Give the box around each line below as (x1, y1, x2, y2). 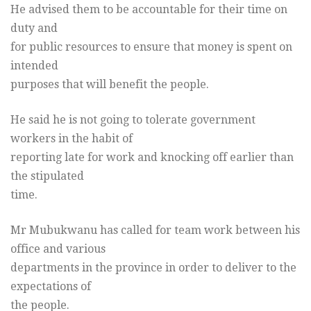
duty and (10, 22, 58, 35)
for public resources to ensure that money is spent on (10, 40, 292, 54)
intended (10, 59, 58, 73)
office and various (10, 242, 106, 256)
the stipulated (10, 169, 84, 183)
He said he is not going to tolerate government (10, 113, 255, 127)
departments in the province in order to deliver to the (10, 261, 296, 275)
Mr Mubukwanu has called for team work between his (10, 224, 300, 237)
